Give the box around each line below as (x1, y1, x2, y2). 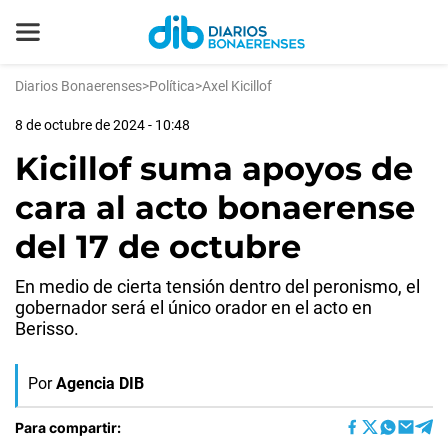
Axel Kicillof (202, 78, 272, 94)
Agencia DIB (56, 374, 144, 393)
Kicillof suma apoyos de (15, 149, 413, 188)
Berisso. (15, 318, 79, 339)
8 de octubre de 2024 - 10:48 (15, 117, 190, 133)
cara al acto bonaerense (15, 188, 415, 227)
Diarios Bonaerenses (15, 78, 142, 94)
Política (149, 78, 195, 94)
